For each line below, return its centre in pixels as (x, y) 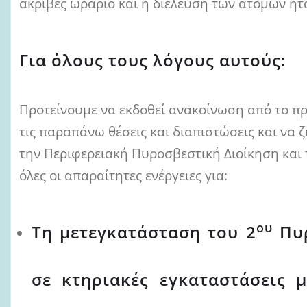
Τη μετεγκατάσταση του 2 (144, 232)
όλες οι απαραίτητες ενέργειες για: (123, 175)
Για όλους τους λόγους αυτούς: (153, 60)
